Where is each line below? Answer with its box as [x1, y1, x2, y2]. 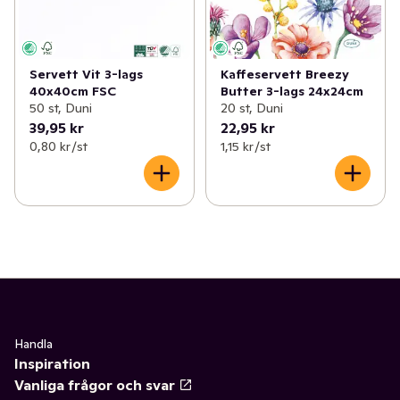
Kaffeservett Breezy [220, 66, 349, 83]
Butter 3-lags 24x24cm [220, 83, 363, 100]
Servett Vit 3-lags [29, 66, 143, 83]
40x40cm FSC [29, 83, 116, 100]
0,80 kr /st [29, 138, 87, 155]
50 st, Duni [29, 100, 92, 117]
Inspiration [14, 354, 90, 373]
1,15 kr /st [220, 138, 271, 155]
